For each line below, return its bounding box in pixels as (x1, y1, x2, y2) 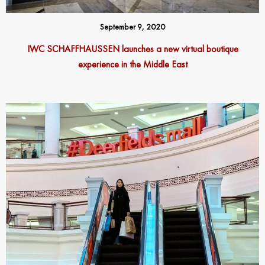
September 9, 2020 (100, 21, 165, 32)
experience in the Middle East (77, 57, 188, 70)
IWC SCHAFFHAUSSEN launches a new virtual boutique (27, 42, 238, 55)
